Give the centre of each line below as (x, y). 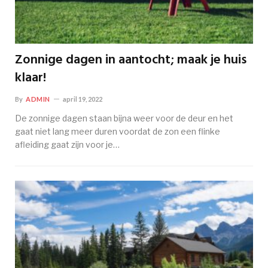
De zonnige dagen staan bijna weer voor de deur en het (124, 118)
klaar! (31, 78)
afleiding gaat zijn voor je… (67, 144)
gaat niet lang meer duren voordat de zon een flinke (118, 131)
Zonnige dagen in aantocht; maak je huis (131, 60)
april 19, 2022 (82, 99)
